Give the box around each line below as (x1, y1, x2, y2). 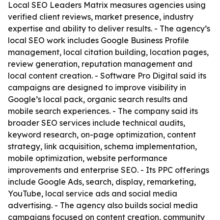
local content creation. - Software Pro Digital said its (8, 71, 206, 81)
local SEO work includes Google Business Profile (8, 35, 189, 45)
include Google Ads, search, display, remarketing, (8, 177, 196, 187)
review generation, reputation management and (8, 59, 192, 69)
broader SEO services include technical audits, (8, 118, 185, 128)
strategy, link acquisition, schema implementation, (8, 141, 197, 151)
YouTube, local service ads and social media (8, 189, 177, 198)
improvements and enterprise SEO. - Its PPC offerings (8, 165, 209, 175)
